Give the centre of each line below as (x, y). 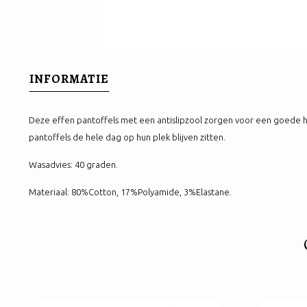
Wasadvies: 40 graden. (73, 164)
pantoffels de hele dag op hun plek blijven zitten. (127, 137)
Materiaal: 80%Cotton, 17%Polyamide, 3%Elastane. (130, 192)
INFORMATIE (69, 78)
